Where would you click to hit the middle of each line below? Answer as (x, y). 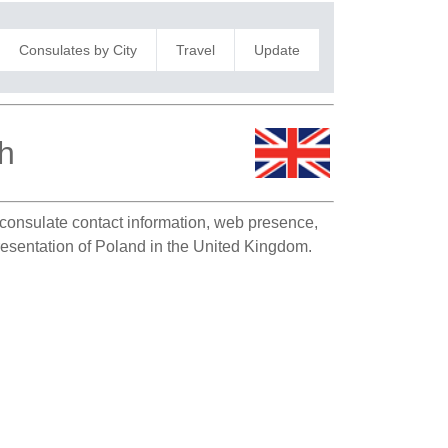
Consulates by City (77, 49)
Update (276, 49)
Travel (195, 49)
